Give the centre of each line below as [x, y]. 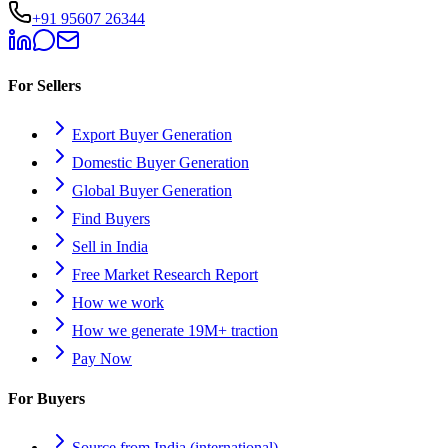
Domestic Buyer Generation [160, 163]
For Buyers [46, 398]
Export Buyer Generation [152, 135]
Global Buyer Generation [152, 191]
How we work [118, 303]
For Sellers [44, 86]
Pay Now [102, 359]
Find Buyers [111, 219]
